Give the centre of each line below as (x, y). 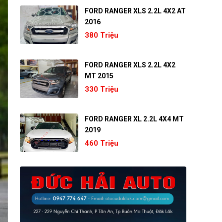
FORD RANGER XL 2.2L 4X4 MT (135, 119)
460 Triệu (102, 143)
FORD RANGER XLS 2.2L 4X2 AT (136, 11)
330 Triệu (102, 89)
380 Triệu (102, 35)
